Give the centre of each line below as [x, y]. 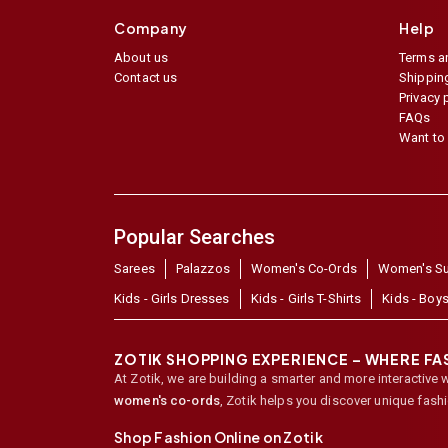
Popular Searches [195, 237]
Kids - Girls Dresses [172, 299]
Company [151, 28]
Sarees [134, 269]
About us [141, 58]
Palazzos [202, 269]
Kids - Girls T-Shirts [306, 299]
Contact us [146, 78]
